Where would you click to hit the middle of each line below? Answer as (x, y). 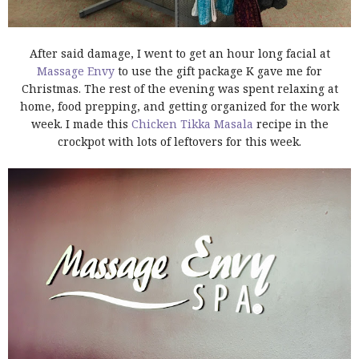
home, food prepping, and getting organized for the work (179, 107)
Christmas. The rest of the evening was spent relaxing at (179, 89)
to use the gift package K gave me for (218, 71)
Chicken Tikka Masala (192, 124)
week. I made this (81, 124)
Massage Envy (76, 71)
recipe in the (290, 124)
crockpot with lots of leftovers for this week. (179, 142)
